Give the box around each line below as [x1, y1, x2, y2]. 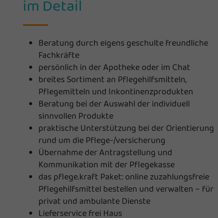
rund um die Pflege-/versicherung [38, 133, 165, 146]
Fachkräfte [38, 48, 79, 61]
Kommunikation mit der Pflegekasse [38, 158, 175, 171]
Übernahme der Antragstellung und [38, 145, 172, 159]
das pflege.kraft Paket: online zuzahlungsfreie [38, 170, 209, 183]
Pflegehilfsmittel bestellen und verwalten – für [38, 182, 214, 195]
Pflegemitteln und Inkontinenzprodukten [38, 85, 193, 98]
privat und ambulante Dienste [38, 194, 150, 207]
